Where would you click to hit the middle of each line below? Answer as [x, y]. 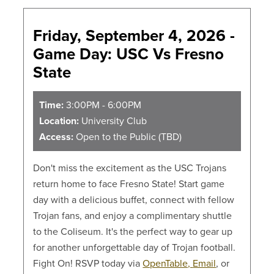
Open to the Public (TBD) [128, 137]
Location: [59, 121]
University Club [113, 121]
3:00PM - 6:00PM [103, 106]
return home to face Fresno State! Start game [129, 184]
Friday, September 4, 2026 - [134, 36]
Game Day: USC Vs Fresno [129, 54]
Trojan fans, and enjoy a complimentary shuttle [133, 216]
